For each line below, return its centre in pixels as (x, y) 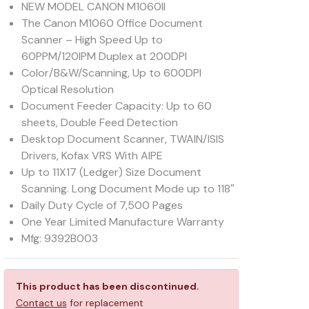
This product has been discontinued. (107, 286)
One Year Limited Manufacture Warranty (122, 222)
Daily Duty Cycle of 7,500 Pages (102, 205)
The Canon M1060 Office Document (112, 23)
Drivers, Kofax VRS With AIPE (92, 156)
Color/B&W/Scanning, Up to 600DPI (111, 73)
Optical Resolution (67, 89)
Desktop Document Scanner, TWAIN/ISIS (122, 139)
